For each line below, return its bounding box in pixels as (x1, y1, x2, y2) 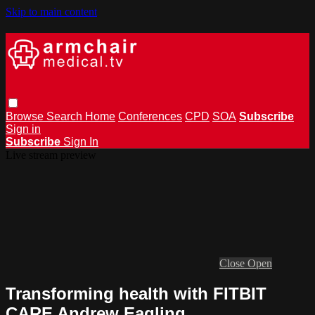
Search (46, 110, 85, 122)
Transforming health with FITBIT (6, 283, 266, 303)
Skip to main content (6, 6, 97, 18)
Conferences (118, 110, 182, 122)
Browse (6, 110, 46, 122)
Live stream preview (6, 148, 96, 161)
